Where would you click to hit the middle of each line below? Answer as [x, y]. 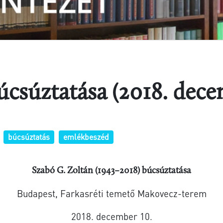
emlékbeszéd [86, 137]
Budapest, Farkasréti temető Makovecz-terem [111, 193]
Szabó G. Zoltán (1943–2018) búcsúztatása [111, 171]
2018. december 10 [110, 216]
